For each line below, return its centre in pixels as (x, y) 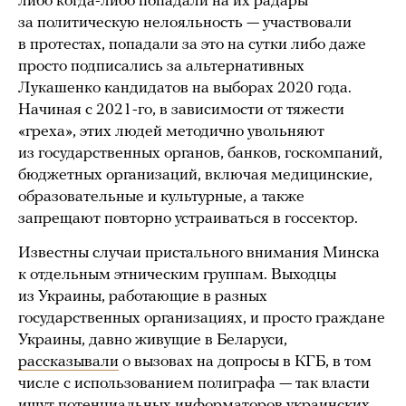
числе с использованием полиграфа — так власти (194, 383)
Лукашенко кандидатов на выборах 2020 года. (185, 88)
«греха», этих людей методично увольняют (171, 131)
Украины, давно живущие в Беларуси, (153, 340)
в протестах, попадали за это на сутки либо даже (192, 44)
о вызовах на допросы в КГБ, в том (245, 362)
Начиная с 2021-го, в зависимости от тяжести (181, 110)
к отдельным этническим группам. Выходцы (177, 275)
